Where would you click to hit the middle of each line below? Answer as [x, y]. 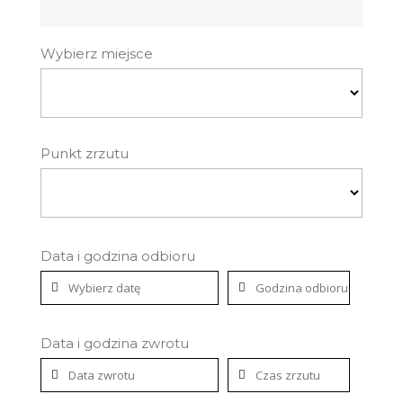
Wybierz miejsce [96, 54]
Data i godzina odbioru [117, 256]
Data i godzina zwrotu [114, 343]
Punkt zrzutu [84, 153]
